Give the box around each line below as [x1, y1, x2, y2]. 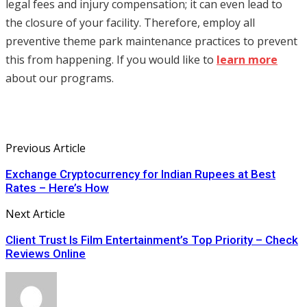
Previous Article [5, 140, 86, 156]
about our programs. [5, 71, 114, 86]
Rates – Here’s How [5, 181, 109, 195]
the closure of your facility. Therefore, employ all [5, 15, 255, 31]
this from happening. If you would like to [5, 52, 217, 68]
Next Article [5, 206, 65, 222]
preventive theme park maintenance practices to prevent [5, 34, 297, 49]
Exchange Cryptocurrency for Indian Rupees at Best [5, 167, 275, 182]
